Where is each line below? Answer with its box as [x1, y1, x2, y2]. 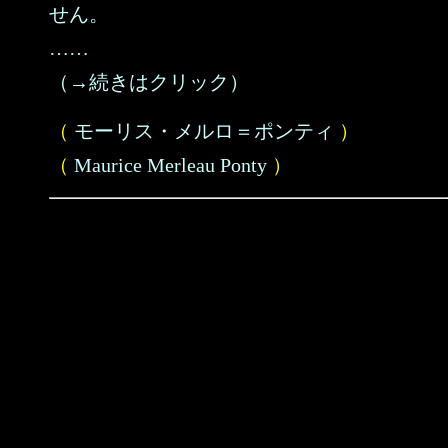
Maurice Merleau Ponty [74, 154, 267, 176]
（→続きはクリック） [49, 71, 249, 93]
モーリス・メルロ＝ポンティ [74, 120, 334, 142]
